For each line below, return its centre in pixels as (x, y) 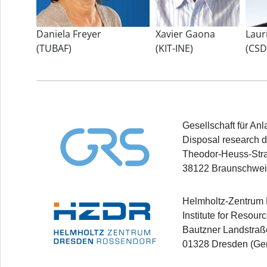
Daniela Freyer (69, 34)
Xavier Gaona (185, 34)
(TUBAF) (54, 48)
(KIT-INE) (174, 48)
